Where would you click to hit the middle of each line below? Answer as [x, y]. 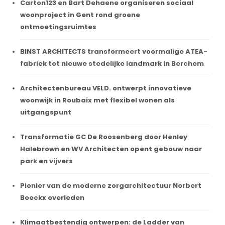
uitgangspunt [46, 112]
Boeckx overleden [52, 197]
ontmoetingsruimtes [58, 27]
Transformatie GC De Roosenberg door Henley [104, 137]
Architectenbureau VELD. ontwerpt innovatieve [106, 88]
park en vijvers [46, 161]
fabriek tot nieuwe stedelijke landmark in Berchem [112, 63]
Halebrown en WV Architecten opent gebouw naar [111, 149]
